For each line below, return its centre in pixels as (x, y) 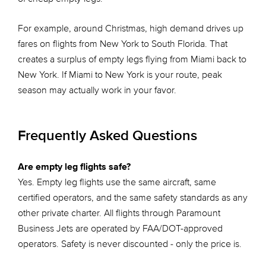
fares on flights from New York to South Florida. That (123, 44)
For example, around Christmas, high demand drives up (131, 28)
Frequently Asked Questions (107, 136)
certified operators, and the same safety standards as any (133, 198)
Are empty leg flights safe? (74, 167)
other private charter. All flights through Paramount (119, 213)
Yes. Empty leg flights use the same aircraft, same (117, 182)
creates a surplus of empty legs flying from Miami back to (132, 59)
